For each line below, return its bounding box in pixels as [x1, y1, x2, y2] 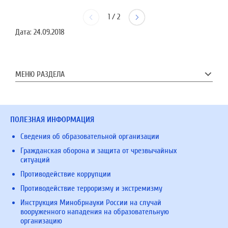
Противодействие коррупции [20, 169, 111, 179]
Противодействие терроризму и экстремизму [20, 184, 162, 193]
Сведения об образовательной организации [20, 132, 159, 141]
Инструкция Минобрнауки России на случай [20, 198, 161, 207]
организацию [20, 216, 62, 225]
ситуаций [20, 155, 50, 164]
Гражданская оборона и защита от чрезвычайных [20, 146, 177, 155]
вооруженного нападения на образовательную [20, 207, 169, 216]
